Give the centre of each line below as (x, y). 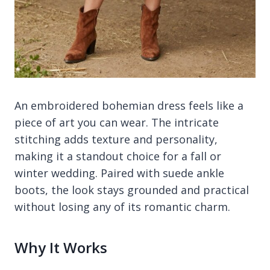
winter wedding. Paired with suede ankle (119, 173)
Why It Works (61, 248)
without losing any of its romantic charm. (122, 207)
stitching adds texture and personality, (116, 140)
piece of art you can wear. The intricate (117, 123)
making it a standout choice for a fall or (118, 156)
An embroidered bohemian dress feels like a (129, 106)
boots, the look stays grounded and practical (132, 190)
